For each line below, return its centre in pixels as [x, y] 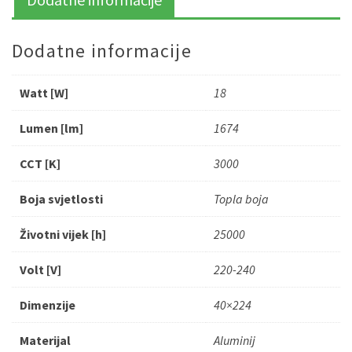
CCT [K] [40, 163]
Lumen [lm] [51, 128]
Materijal [45, 340]
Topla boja [241, 199]
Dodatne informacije [102, 51]
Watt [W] [44, 93]
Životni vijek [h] [63, 234]
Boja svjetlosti [61, 199]
